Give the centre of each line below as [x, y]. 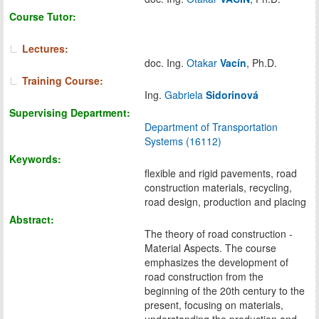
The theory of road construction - [219, 233]
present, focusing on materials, [214, 304]
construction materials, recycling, [218, 187]
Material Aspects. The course [210, 247]
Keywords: [35, 158]
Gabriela [185, 94]
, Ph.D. [262, 62]
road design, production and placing [225, 201]
